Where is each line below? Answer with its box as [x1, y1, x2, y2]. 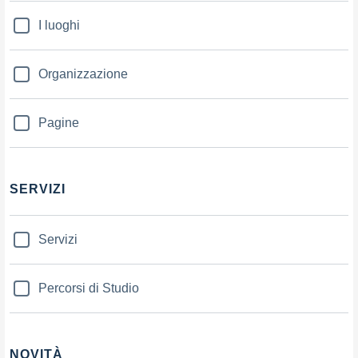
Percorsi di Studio [38, 280, 139, 295]
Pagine [38, 115, 79, 129]
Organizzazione [38, 66, 128, 81]
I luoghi [38, 18, 80, 32]
